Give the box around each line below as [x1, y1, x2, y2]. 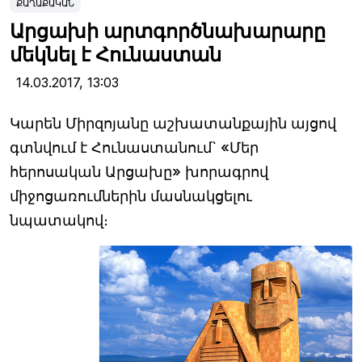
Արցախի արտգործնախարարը [10, 19, 326, 44]
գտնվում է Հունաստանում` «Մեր [10, 139, 259, 157]
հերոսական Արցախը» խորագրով [10, 163, 268, 181]
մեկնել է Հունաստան [10, 43, 221, 67]
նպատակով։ [10, 212, 108, 229]
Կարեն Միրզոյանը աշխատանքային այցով [10, 115, 336, 133]
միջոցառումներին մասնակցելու [10, 187, 252, 205]
